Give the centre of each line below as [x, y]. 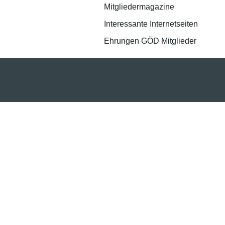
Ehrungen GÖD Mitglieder [150, 41]
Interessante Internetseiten [151, 24]
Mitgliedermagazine [139, 7]
